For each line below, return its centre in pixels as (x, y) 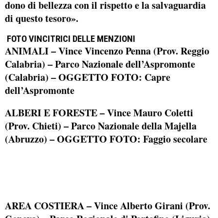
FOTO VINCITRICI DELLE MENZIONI (71, 39)
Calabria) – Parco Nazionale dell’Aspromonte (100, 64)
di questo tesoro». (42, 18)
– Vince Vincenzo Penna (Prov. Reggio (129, 51)
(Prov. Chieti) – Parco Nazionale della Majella (101, 126)
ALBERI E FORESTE (51, 113)
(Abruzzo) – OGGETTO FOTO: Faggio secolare (106, 139)
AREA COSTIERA (45, 206)
